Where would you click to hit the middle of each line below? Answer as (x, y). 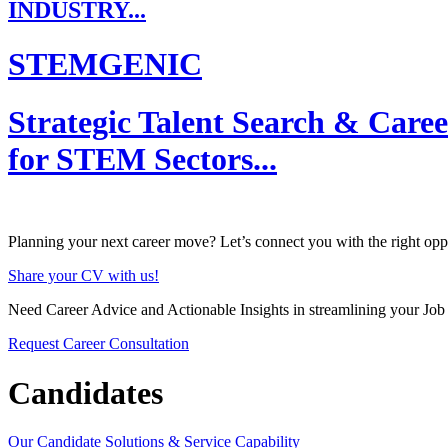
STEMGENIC (105, 63)
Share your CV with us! (83, 276)
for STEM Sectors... (142, 159)
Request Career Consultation (98, 344)
